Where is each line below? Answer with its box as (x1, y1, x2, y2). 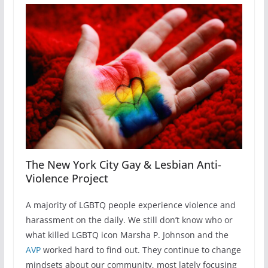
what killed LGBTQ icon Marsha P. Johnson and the (25, 229, 229, 241)
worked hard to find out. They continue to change (40, 244, 241, 256)
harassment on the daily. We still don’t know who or (25, 214, 233, 226)
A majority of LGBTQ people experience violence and (25, 199, 236, 211)
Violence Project (25, 171, 108, 186)
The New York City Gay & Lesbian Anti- (25, 157, 221, 172)
